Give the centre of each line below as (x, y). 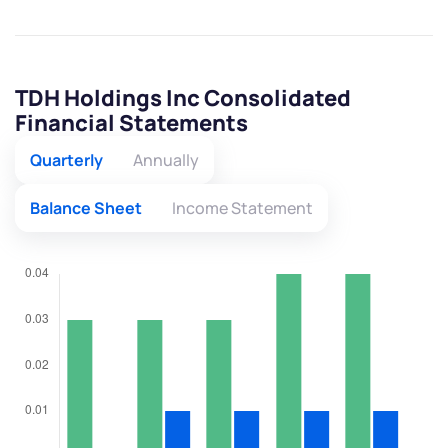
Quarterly (66, 160)
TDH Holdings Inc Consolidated (183, 98)
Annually (166, 160)
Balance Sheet (86, 208)
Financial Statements (131, 123)
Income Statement (242, 208)
